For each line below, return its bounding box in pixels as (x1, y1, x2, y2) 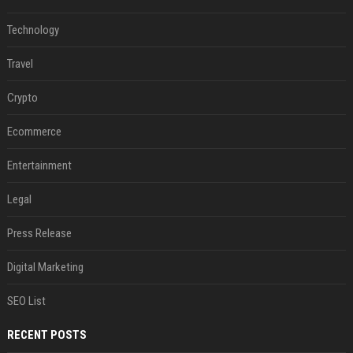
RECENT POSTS (6, 328, 87, 342)
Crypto (6, 91, 38, 105)
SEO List (6, 294, 46, 308)
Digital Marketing (6, 260, 84, 274)
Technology (6, 23, 59, 37)
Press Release (6, 226, 72, 240)
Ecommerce (6, 124, 61, 139)
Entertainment (6, 158, 72, 173)
